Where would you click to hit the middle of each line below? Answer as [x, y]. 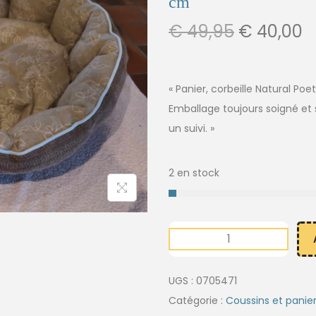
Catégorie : [197, 300]
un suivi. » [192, 128]
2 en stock [194, 172]
